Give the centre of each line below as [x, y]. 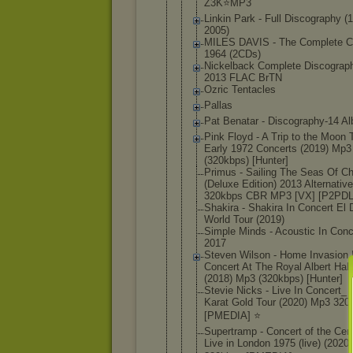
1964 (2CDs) [232, 54]
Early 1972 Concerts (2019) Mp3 [278, 149]
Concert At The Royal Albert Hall [278, 267]
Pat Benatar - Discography [264, 121]
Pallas [218, 105]
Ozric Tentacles [240, 89]
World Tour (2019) [244, 219]
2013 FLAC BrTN [243, 78]
